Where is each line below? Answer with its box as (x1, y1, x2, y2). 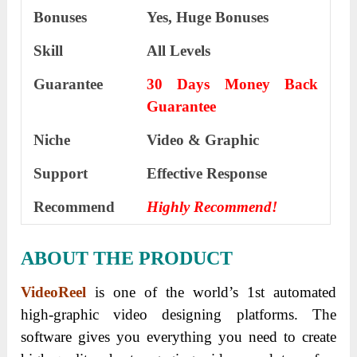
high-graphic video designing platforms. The (21, 305, 336, 323)
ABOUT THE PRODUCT (21, 247, 233, 269)
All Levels (147, 41, 211, 59)
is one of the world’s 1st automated (86, 283, 336, 300)
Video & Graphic (147, 131, 260, 148)
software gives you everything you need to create (21, 328, 336, 345)
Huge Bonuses (176, 8, 269, 25)
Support (33, 164, 88, 182)
